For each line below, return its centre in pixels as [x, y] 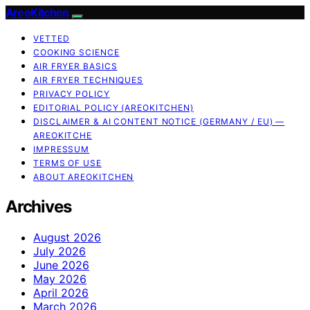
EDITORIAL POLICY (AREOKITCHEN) [113, 108]
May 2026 [60, 279]
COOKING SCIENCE [76, 52]
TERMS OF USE [67, 163]
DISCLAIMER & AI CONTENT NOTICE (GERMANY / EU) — [159, 121]
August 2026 [67, 237]
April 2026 [61, 292]
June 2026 [61, 265]
